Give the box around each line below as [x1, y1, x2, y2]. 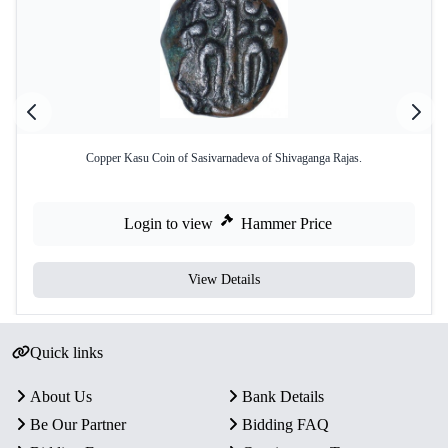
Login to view [124, 215, 213, 232]
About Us [30, 388, 92, 405]
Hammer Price [241, 215, 332, 232]
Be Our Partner [30, 416, 126, 433]
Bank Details [242, 388, 324, 405]
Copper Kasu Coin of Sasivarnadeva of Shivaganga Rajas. [86, 151, 362, 165]
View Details [188, 272, 260, 287]
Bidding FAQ [242, 416, 329, 433]
